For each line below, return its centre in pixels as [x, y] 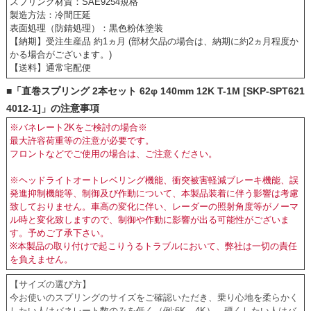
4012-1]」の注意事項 [52, 108]
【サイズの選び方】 [51, 285]
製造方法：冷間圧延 [51, 15]
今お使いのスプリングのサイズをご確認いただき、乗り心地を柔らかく [154, 298]
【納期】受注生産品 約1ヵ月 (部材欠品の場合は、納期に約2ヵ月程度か [154, 42]
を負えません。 [42, 260]
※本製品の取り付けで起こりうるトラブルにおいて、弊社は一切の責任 [154, 246]
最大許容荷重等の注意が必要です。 [82, 141]
